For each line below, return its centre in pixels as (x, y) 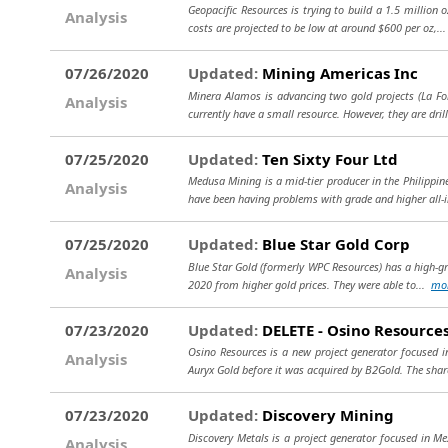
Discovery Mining (326, 415)
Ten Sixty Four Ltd (328, 158)
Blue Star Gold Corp (334, 244)
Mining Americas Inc (338, 73)
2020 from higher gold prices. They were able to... (309, 284)
